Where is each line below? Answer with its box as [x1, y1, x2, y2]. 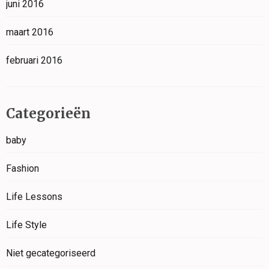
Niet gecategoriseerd [6, 247, 95, 259]
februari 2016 [6, 55, 62, 67]
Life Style [6, 219, 47, 231]
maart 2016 [6, 26, 53, 38]
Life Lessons [6, 190, 62, 202]
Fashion [6, 162, 39, 174]
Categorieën [6, 105, 91, 122]
